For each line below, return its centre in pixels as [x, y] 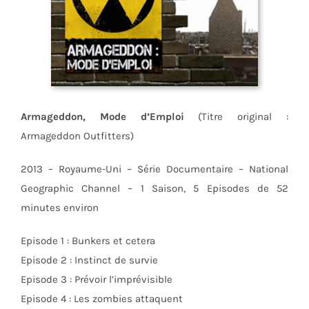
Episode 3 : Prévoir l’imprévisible [96, 280]
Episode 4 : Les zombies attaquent [101, 299]
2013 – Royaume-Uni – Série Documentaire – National [154, 169]
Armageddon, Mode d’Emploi [102, 117]
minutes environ [59, 208]
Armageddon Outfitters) [77, 136]
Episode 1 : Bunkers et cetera [88, 241]
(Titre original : [236, 117]
